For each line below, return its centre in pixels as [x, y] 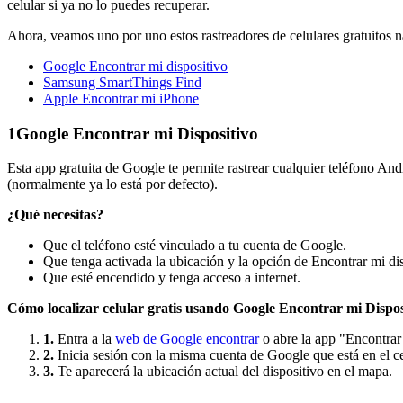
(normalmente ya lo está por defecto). [112, 184]
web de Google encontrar [187, 339]
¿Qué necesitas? [55, 215]
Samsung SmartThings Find [122, 82]
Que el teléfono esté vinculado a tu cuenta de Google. [195, 246]
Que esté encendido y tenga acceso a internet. [172, 278]
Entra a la [85, 339]
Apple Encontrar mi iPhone [121, 98]
